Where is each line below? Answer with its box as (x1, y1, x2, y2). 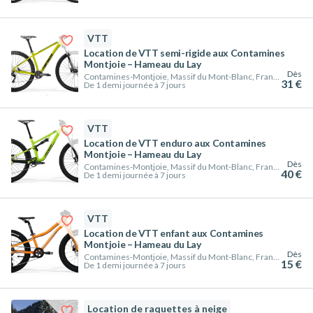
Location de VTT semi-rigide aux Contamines (84, 47, 285, 59)
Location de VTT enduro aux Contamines (84, 137, 267, 149)
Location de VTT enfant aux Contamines (84, 227, 264, 239)
